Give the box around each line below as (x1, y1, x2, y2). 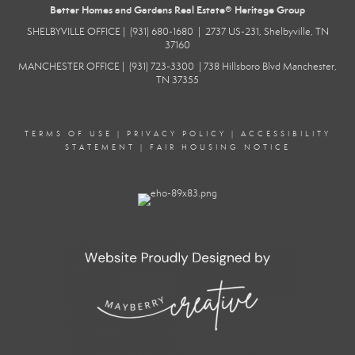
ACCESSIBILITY (240, 128, 331, 139)
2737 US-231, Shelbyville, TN (204, 25, 329, 38)
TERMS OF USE (24, 128, 113, 139)
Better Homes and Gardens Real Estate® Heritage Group (50, 2, 305, 17)
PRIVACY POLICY (126, 128, 227, 139)
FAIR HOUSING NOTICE (149, 142, 291, 152)
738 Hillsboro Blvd (204, 59, 283, 73)
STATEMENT (64, 142, 136, 152)
